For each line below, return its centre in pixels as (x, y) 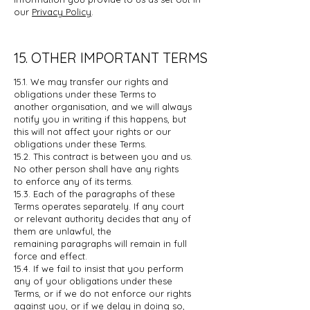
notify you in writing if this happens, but (100, 119)
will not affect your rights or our (101, 131)
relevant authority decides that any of (109, 218)
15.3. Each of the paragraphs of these (94, 193)
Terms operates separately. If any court (99, 206)
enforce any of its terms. (79, 181)
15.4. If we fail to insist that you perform (99, 268)
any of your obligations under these (93, 281)
